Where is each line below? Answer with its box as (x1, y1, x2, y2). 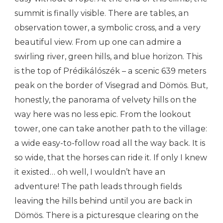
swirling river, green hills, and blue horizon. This (14, 52, 202, 62)
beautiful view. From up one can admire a (14, 37, 182, 47)
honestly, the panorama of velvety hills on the (14, 95, 197, 105)
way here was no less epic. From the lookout (14, 110, 191, 119)
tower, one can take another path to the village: (14, 124, 207, 134)
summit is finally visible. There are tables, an (14, 8, 189, 18)
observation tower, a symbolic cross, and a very (14, 23, 201, 33)
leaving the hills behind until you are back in (14, 196, 192, 206)
